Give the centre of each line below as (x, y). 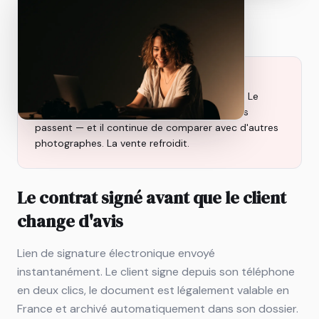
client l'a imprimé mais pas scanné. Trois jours (142, 111)
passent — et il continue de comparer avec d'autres (157, 127)
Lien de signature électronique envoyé (116, 253)
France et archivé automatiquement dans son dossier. (158, 308)
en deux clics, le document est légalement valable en (153, 290)
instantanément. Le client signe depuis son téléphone (156, 271)
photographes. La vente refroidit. (112, 143)
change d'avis (70, 221)
